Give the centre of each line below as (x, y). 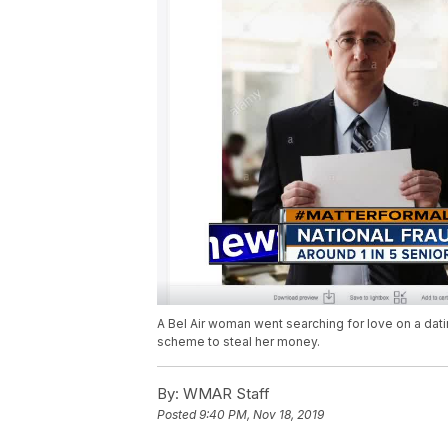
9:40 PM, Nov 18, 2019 (261, 415)
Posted (178, 415)
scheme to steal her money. (238, 342)
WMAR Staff (224, 394)
